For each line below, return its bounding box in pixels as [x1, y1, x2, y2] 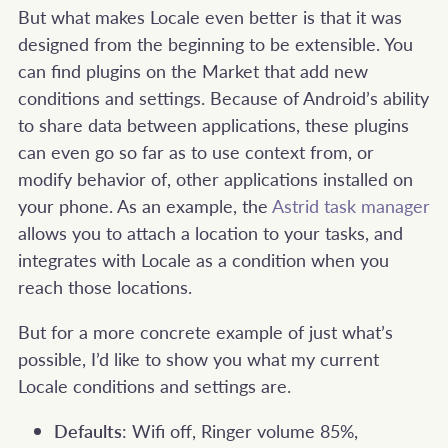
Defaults [54, 418, 122, 443]
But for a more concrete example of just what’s [18, 319, 393, 344]
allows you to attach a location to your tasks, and [18, 220, 403, 245]
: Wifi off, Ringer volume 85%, [122, 418, 358, 443]
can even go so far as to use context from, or [18, 139, 374, 164]
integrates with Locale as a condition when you [18, 247, 389, 272]
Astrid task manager [272, 193, 430, 218]
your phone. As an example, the [18, 193, 272, 218]
